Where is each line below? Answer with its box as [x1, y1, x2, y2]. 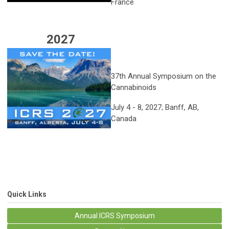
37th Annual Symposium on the [111, 72, 216, 81]
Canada [111, 114, 136, 124]
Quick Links [7, 190, 47, 199]
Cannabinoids [111, 83, 156, 93]
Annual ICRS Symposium [74, 212, 155, 220]
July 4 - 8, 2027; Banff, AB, [111, 103, 199, 112]
